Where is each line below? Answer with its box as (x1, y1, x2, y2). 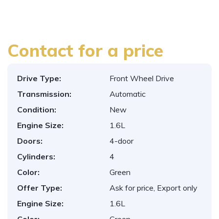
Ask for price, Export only (109, 183, 197, 193)
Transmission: (17, 89, 71, 99)
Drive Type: (17, 73, 61, 83)
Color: (17, 167, 40, 177)
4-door (109, 136, 133, 146)
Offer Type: (17, 183, 62, 193)
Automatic (109, 89, 146, 99)
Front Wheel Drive (109, 73, 174, 83)
